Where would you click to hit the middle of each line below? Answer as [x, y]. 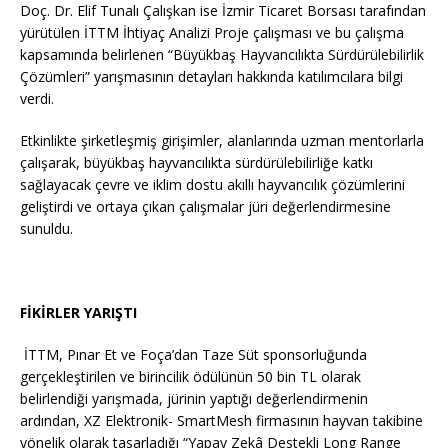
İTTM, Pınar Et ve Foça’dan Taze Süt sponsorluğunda [195, 354]
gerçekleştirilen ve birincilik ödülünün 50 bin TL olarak [190, 376]
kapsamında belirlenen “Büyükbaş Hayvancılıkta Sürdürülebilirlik [222, 54]
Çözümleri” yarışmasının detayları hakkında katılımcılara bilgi [211, 76]
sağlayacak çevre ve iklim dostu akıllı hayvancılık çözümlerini [212, 184]
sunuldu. [46, 228]
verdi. [37, 98]
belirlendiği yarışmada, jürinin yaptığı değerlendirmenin [194, 398]
